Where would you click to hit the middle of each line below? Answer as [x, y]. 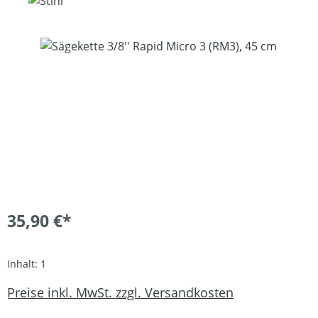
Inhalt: [24, 264]
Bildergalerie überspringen [78, 45]
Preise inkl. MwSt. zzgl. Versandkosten [120, 292]
